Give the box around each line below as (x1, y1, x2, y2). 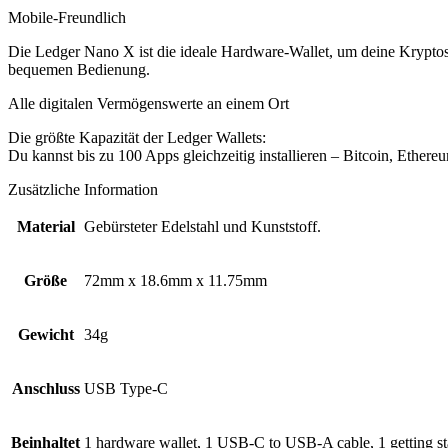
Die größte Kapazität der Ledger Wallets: (8, 128, 266, 146)
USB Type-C (84, 379, 168, 397)
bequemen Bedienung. (8, 60, 150, 78)
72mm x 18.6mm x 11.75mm (84, 271, 267, 289)
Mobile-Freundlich (8, 8, 126, 26)
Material (16, 217, 75, 235)
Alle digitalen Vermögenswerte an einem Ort (8, 94, 289, 112)
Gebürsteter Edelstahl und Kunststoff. (84, 217, 321, 235)
